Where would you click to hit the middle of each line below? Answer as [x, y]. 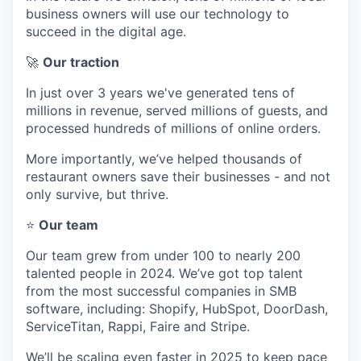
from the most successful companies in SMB [161, 291]
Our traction [81, 62]
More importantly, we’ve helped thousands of [164, 159]
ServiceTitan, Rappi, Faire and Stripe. [138, 326]
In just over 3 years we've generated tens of [160, 93]
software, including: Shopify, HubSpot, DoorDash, [177, 309]
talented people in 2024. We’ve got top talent [164, 273]
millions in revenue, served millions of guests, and [177, 110]
